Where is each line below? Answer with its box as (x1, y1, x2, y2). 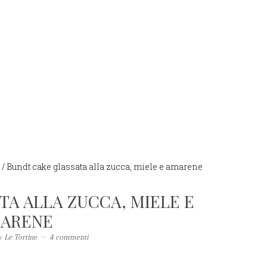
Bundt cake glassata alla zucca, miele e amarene (5, 161, 203, 172)
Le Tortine (4, 232, 37, 241)
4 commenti (49, 232, 88, 241)
